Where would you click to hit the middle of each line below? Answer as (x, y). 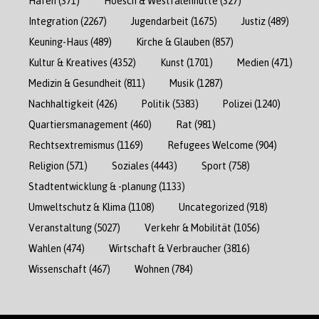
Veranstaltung (60, 227)
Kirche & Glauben (173, 41)
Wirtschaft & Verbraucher (165, 248)
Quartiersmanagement (78, 124)
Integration (53, 21)
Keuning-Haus (58, 41)
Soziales (130, 165)
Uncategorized (211, 206)
